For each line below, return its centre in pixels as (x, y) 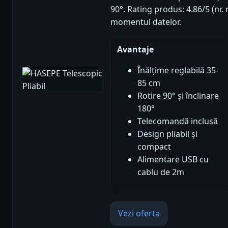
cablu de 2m (161, 172)
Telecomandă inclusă (178, 121)
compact (154, 147)
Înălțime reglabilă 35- (178, 70)
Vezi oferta (139, 213)
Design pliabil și (167, 134)
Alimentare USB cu (173, 160)
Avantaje (135, 50)
